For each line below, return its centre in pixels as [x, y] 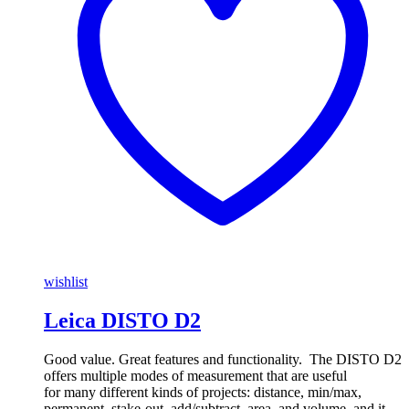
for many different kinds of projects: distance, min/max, [203, 392]
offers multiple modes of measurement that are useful [195, 375]
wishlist [66, 281]
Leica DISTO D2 [122, 320]
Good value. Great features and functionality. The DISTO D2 [223, 359]
